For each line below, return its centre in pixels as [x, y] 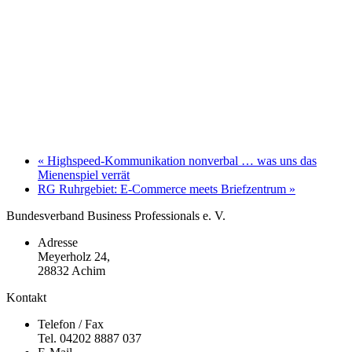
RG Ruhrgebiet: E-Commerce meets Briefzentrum [163, 189]
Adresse [58, 242]
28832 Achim [71, 270]
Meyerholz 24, [74, 256]
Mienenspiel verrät [84, 174]
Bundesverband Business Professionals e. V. [116, 215]
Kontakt [26, 297]
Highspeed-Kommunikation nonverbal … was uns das [180, 160]
